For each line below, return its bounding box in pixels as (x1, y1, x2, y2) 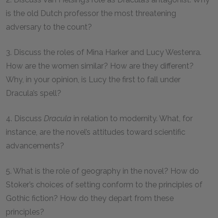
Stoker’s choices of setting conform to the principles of (6, 180, 202, 189)
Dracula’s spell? (6, 89, 61, 98)
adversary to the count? (6, 22, 92, 32)
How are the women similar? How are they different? (6, 61, 194, 71)
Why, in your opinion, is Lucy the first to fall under (6, 75, 181, 84)
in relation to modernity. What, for (72, 114, 193, 123)
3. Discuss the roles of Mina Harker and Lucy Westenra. (6, 48, 201, 57)
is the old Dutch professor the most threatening (6, 9, 176, 18)
